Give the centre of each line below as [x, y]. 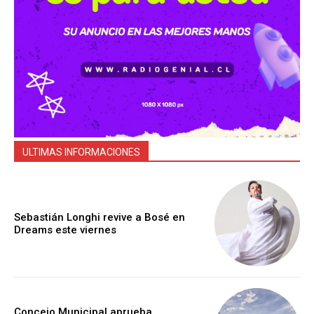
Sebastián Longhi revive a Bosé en [100, 217]
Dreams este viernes [65, 230]
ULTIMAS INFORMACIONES [81, 152]
